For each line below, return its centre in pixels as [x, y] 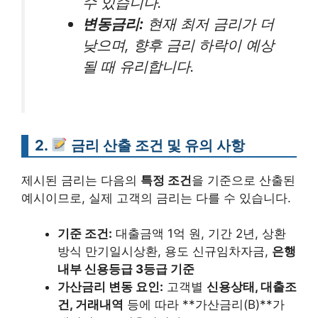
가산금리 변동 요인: [110, 287]
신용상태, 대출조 [252, 287]
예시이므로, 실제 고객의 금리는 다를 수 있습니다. [156, 198]
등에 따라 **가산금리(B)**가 [204, 305]
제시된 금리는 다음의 [81, 180]
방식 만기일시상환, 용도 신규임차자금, [165, 252]
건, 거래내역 [91, 305]
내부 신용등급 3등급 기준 [126, 269]
